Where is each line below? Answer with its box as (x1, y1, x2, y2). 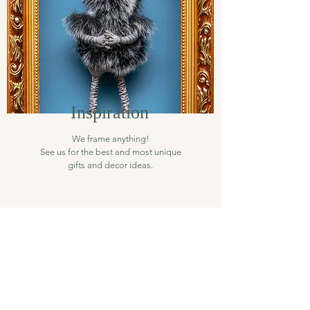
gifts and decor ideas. (68, 159, 153, 170)
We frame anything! (71, 133, 149, 144)
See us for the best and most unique (39, 146, 181, 157)
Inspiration (71, 102, 149, 122)
